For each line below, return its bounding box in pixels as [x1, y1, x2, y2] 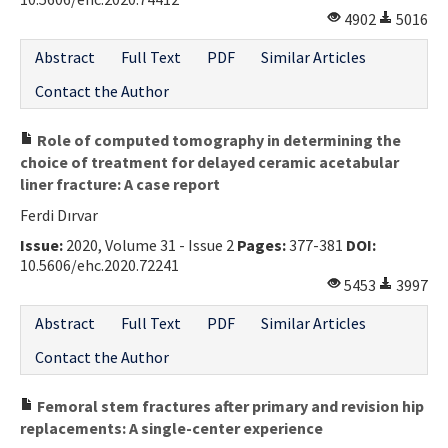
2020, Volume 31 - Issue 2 [63, 234, 237, 255]
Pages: [237, 234, 286, 255]
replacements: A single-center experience [20, 417, 323, 438]
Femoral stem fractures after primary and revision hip [34, 395, 424, 416]
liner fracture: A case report [20, 173, 220, 194]
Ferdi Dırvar [20, 204, 98, 225]
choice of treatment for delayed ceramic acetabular [20, 151, 399, 172]
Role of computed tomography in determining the [34, 129, 401, 150]
